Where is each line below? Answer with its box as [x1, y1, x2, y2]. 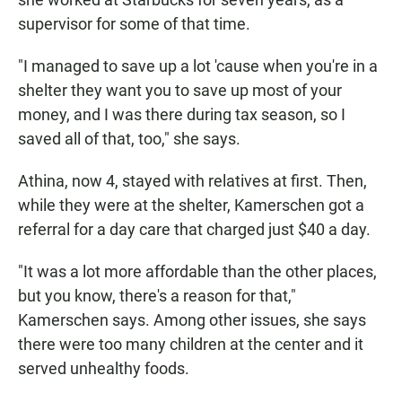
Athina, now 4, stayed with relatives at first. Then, [18, 171, 367, 191]
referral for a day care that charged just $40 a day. [18, 220, 371, 240]
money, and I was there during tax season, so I [18, 105, 345, 125]
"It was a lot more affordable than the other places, [18, 262, 377, 282]
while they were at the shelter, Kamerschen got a [18, 196, 364, 215]
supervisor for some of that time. [18, 14, 250, 34]
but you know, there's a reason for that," [18, 286, 296, 306]
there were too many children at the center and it [18, 335, 363, 354]
